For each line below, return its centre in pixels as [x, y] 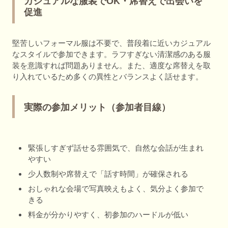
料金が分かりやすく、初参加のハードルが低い [108, 214]
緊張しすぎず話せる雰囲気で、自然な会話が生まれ [116, 148]
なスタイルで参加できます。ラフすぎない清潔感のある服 [111, 54]
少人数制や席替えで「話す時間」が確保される [108, 174]
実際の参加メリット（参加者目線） [97, 107]
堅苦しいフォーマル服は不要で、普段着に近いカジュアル [111, 43]
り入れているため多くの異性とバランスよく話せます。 [108, 76]
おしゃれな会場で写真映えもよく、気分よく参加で [116, 188]
